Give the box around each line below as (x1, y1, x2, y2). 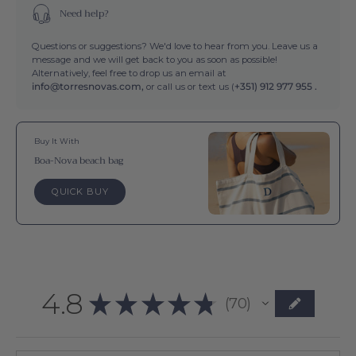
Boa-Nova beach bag (34, 152, 123, 168)
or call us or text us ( (144, 80, 234, 92)
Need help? (60, 5, 109, 21)
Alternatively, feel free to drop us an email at (32, 67, 226, 79)
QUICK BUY (51, 185, 109, 197)
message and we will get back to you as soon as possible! (32, 53, 277, 65)
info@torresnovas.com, (32, 80, 144, 92)
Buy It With (34, 136, 79, 145)
